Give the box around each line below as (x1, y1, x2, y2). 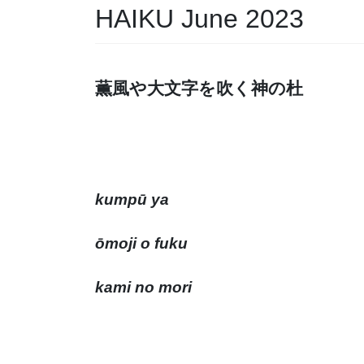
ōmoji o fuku (95, 234, 188, 252)
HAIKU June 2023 (95, 3, 304, 33)
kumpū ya (95, 190, 169, 208)
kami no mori (95, 278, 192, 296)
